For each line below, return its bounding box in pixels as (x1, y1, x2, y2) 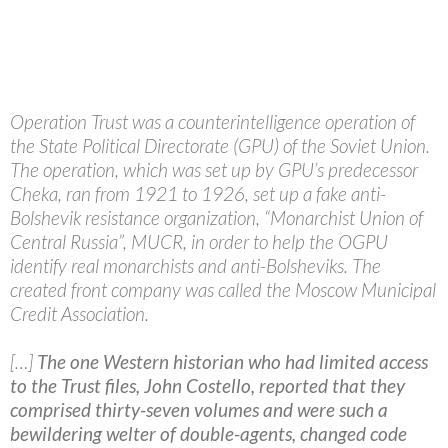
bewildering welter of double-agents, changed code (10, 421, 407, 445)
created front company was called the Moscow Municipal (10, 277, 436, 301)
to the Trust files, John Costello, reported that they (10, 373, 405, 397)
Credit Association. (10, 301, 149, 325)
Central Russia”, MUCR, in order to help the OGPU (10, 229, 388, 253)
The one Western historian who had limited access (37, 349, 428, 373)
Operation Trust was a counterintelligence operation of (10, 109, 415, 133)
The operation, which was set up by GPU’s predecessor (10, 157, 418, 181)
